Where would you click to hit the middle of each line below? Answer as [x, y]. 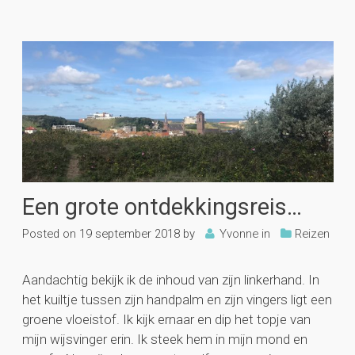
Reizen [312, 234]
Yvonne [239, 234]
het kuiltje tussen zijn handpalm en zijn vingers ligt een [177, 300]
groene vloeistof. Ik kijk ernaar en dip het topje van [166, 320]
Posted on [49, 234]
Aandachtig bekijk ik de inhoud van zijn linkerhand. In [170, 280]
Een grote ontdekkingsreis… [162, 206]
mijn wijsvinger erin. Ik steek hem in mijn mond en [164, 340]
